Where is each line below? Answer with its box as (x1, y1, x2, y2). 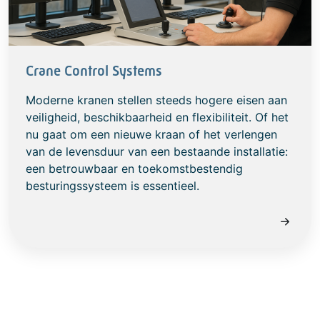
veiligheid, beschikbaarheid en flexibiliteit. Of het (26, 110, 289, 125)
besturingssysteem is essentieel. (26, 179, 199, 194)
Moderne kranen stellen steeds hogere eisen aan (26, 93, 287, 108)
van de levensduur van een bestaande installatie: (26, 144, 288, 159)
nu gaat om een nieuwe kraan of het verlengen (26, 127, 277, 142)
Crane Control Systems (26, 63, 162, 80)
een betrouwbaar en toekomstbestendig (26, 161, 243, 176)
